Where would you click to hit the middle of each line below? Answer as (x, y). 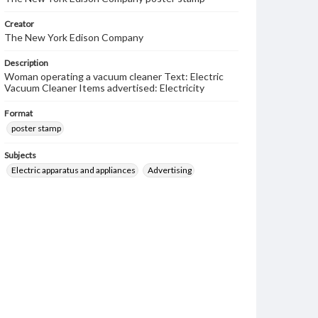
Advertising (170, 170)
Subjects (20, 155)
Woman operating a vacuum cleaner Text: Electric (114, 76)
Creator (19, 24)
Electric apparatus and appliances (73, 170)
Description (26, 63)
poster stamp (36, 128)
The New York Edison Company (74, 37)
